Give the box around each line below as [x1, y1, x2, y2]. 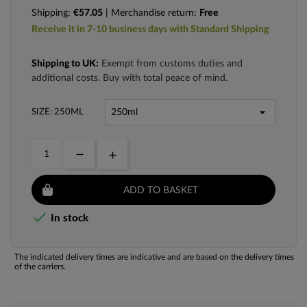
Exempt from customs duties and [99, 59, 243, 69]
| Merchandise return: [103, 8, 199, 19]
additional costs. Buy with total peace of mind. [32, 73, 228, 84]
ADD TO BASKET [123, 185, 198, 195]
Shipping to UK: [32, 59, 99, 69]
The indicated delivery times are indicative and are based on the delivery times [14, 253, 294, 262]
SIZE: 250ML [32, 108, 84, 117]
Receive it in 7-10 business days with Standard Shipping [32, 25, 269, 35]
